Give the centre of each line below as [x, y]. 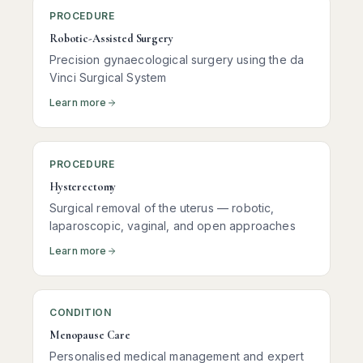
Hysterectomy [83, 187]
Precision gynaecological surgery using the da [177, 60]
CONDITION [81, 312]
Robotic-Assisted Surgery [111, 38]
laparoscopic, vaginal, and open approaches [173, 226]
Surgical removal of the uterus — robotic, [162, 208]
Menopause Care [90, 335]
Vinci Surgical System [108, 77]
